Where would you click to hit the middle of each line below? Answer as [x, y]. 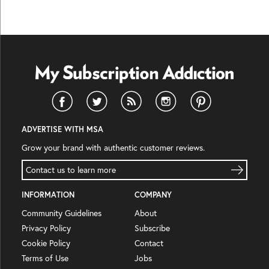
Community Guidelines [62, 213]
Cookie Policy [46, 243]
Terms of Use [45, 258]
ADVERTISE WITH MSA [62, 129]
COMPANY [153, 195]
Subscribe [152, 228]
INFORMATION [48, 195]
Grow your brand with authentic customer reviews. [113, 147]
